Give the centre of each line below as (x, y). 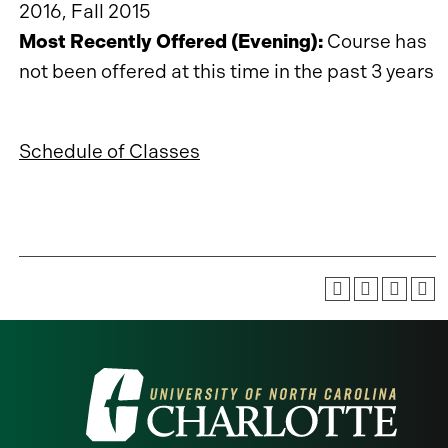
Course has (375, 41)
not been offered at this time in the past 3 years (226, 71)
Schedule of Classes (109, 151)
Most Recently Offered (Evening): (171, 41)
